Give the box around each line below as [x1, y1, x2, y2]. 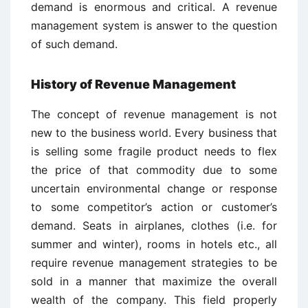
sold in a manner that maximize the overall [31, 274, 277, 288]
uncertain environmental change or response [31, 181, 277, 195]
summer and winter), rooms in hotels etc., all [31, 236, 277, 251]
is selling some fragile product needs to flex [31, 144, 277, 158]
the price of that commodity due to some [31, 162, 277, 177]
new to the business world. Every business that [31, 125, 277, 140]
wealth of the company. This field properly [31, 292, 277, 307]
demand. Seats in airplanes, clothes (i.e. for [31, 218, 277, 232]
